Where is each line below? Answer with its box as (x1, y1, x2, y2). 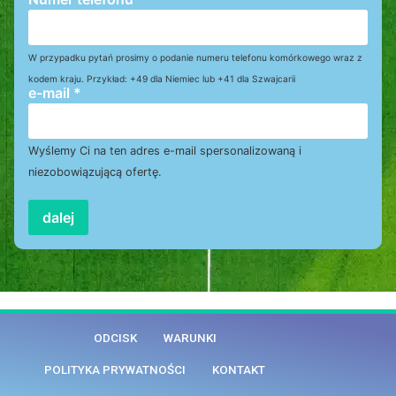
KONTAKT (212, 363, 265, 377)
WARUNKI (163, 331, 217, 346)
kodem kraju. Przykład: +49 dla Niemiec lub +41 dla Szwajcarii (28, 73, 295, 85)
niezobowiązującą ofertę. (28, 165, 162, 179)
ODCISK (93, 331, 137, 346)
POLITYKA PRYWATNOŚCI (44, 363, 186, 377)
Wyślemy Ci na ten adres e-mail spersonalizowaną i (28, 144, 301, 158)
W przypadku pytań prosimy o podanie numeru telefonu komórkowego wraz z (28, 52, 362, 64)
